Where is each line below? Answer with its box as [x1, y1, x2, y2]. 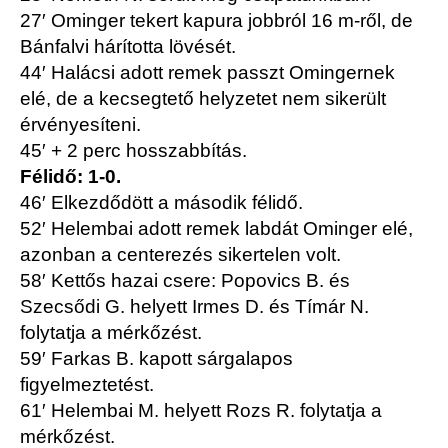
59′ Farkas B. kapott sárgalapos [20, 348, 293, 370]
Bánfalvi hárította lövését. [20, 36, 236, 58]
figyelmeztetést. [20, 374, 154, 396]
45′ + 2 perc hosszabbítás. [20, 140, 247, 162]
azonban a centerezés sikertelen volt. [20, 244, 341, 266]
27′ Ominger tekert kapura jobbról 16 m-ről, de [20, 10, 413, 32]
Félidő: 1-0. [20, 166, 121, 188]
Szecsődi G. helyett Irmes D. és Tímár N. [20, 296, 369, 318]
